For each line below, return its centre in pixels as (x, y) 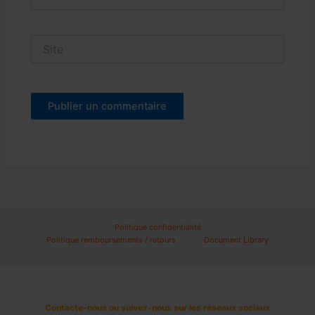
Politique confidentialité (157, 227)
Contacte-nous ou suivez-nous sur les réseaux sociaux (157, 308)
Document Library (236, 240)
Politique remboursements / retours (111, 240)
